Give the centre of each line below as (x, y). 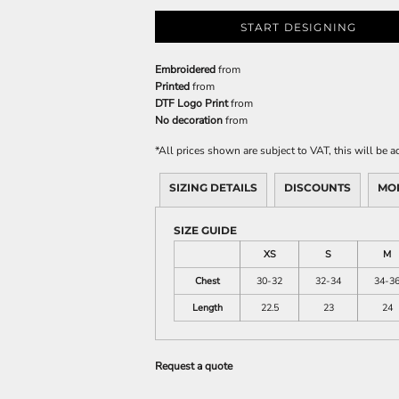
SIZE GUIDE (205, 230)
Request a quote (194, 366)
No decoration (189, 120)
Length (207, 307)
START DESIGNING (298, 27)
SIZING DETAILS (213, 187)
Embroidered (185, 69)
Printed (172, 86)
